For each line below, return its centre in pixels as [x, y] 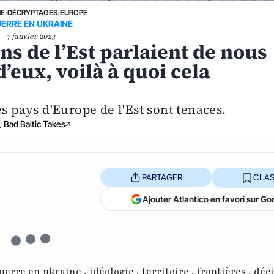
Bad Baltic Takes [34, 124]
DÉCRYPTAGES [33, 12]
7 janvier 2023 [31, 36]
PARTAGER [162, 177]
